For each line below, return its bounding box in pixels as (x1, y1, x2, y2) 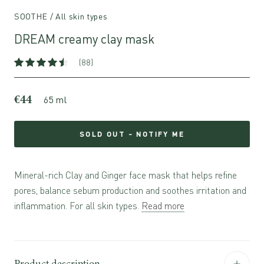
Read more (141, 200, 184, 212)
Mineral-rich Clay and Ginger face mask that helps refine (14, 169, 237, 181)
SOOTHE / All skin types (14, 11, 108, 21)
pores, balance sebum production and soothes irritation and (14, 184, 246, 196)
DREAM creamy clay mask (14, 31, 154, 47)
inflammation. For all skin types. (14, 200, 141, 212)
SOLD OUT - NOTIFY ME (80, 130, 184, 138)
